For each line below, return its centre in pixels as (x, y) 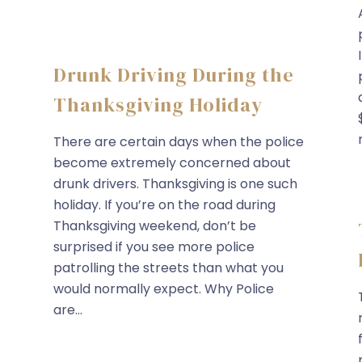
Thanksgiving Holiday (158, 105)
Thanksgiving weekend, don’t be (155, 226)
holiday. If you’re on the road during (164, 205)
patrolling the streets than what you (168, 268)
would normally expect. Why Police (164, 289)
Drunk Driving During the (174, 75)
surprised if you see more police (154, 247)
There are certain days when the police (179, 142)
